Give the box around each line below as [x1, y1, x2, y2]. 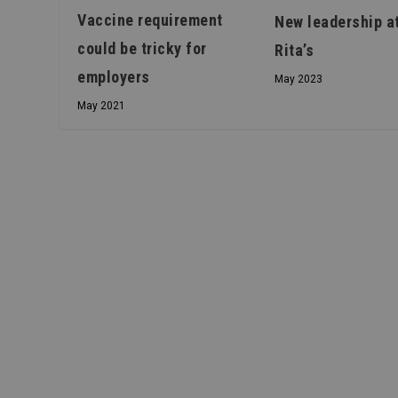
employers [77, 67, 150, 86]
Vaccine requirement [77, 10, 223, 29]
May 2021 [77, 99, 126, 112]
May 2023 [275, 72, 323, 85]
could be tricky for [77, 38, 207, 58]
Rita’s [275, 40, 314, 60]
